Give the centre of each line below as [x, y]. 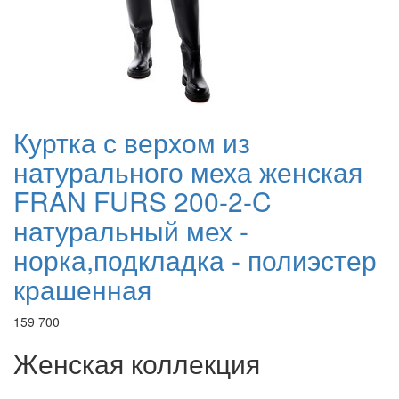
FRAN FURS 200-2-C [142, 201]
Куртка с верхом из [132, 142]
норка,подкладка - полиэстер [195, 260]
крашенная [82, 289]
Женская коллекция [137, 363]
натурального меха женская [188, 172]
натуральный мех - [131, 231]
